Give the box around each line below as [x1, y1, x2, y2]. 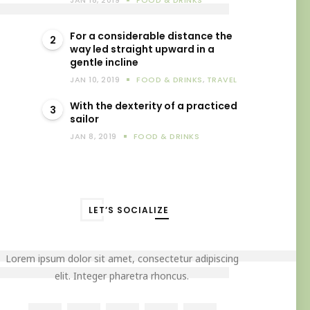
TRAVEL [206, 74, 237, 85]
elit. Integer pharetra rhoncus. [55, 269, 189, 282]
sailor [70, 112, 99, 126]
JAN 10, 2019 [70, 74, 120, 85]
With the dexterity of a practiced [70, 99, 237, 113]
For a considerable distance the [70, 29, 232, 43]
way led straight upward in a [70, 42, 215, 56]
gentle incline [70, 55, 138, 69]
